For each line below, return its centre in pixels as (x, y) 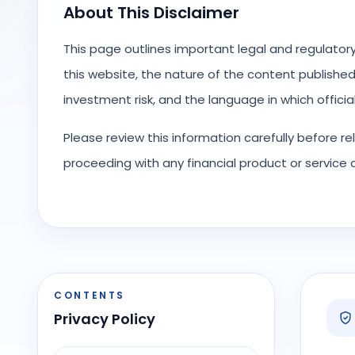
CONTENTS (90, 295)
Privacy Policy (105, 319)
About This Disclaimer (151, 13)
